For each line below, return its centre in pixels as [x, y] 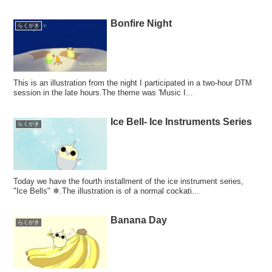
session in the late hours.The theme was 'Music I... [104, 93]
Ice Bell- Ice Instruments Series [182, 122]
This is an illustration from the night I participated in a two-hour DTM [133, 83]
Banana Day [139, 220]
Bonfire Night [141, 24]
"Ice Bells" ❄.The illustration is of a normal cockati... [107, 191]
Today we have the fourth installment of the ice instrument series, [129, 182]
